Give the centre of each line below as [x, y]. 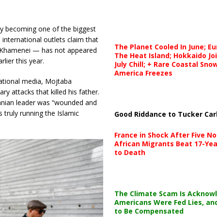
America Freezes [143, 73]
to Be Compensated [149, 211]
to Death [130, 152]
